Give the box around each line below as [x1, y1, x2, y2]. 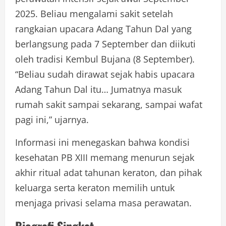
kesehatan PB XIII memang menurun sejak [15, 151, 194, 164]
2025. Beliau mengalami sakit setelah [15, 8, 173, 20]
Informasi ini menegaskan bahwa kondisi [15, 136, 190, 149]
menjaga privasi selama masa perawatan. [15, 197, 192, 209]
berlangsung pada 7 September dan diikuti [15, 38, 196, 50]
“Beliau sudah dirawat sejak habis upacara [15, 68, 195, 81]
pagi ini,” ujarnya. [15, 114, 89, 126]
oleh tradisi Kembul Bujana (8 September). [15, 53, 195, 66]
